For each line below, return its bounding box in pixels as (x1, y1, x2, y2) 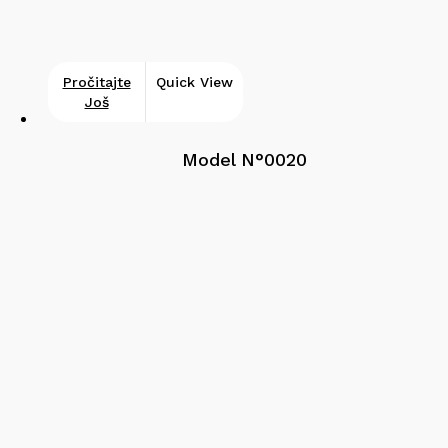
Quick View (156, 74, 233, 91)
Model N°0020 (181, 149, 307, 171)
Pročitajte (62, 74, 131, 91)
